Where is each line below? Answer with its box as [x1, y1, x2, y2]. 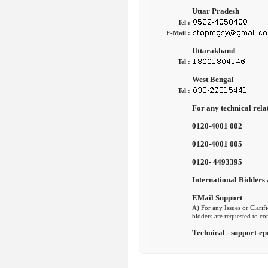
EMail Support [192, 193, 242, 202]
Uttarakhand [192, 46, 235, 55]
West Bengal [192, 75, 234, 84]
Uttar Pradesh [192, 7, 239, 16]
